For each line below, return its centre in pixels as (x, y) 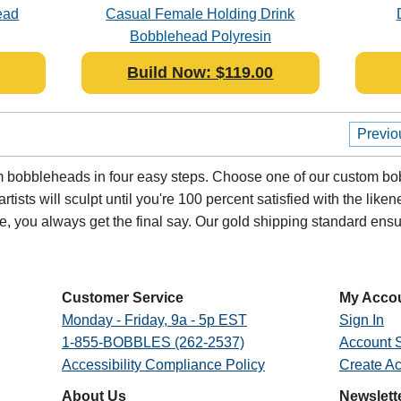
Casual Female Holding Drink (200, 13)
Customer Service (122, 298)
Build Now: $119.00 (200, 72)
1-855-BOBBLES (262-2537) (153, 342)
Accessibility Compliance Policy (163, 365)
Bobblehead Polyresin (200, 36)
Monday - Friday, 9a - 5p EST (154, 320)
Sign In (361, 320)
